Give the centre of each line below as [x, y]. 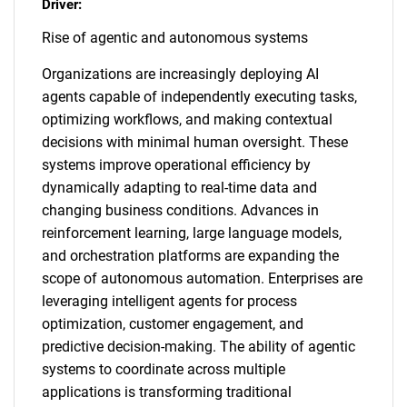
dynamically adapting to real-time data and [179, 188]
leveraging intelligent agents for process [169, 301]
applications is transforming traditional [167, 392]
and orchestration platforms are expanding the [190, 256]
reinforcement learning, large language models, [192, 233]
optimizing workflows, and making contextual [187, 119]
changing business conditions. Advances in [180, 210]
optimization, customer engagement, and [173, 324]
